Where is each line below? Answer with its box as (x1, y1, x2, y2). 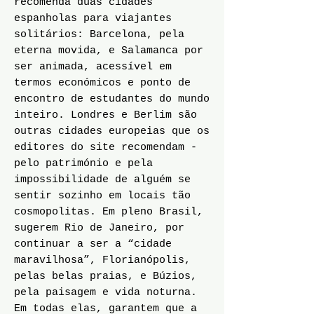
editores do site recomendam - (14, 142, 197, 153)
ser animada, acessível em (14, 61, 172, 73)
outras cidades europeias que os (14, 125, 210, 137)
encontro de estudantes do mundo (14, 93, 210, 105)
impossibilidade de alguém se (14, 174, 191, 186)
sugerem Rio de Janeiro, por (14, 222, 184, 234)
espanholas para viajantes (14, 13, 172, 25)
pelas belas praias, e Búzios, (14, 271, 197, 282)
